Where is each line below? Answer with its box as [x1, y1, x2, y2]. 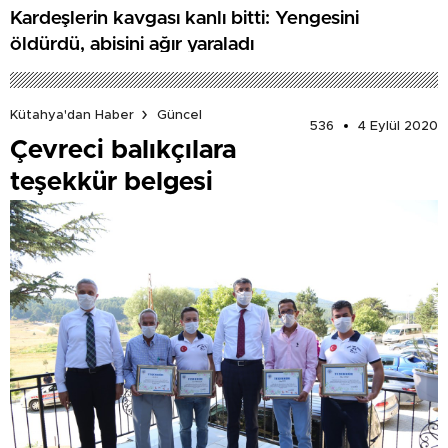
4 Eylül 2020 [358, 119, 438, 133]
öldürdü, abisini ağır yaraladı [10, 35, 254, 55]
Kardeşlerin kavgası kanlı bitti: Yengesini [10, 9, 359, 29]
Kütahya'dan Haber [10, 108, 134, 122]
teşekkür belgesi [10, 168, 213, 195]
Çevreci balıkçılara [10, 136, 236, 163]
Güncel [157, 108, 202, 122]
